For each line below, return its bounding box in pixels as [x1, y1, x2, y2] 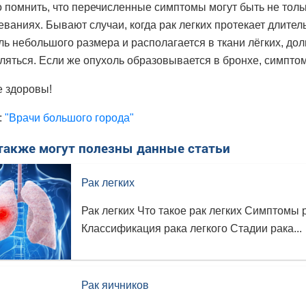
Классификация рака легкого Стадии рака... [81, 223, 302, 234]
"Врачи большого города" [5, 112, 134, 124]
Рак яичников [81, 279, 149, 291]
